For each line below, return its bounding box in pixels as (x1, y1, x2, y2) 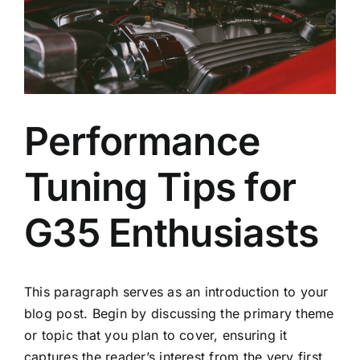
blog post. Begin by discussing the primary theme (24, 305, 334, 321)
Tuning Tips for (24, 162, 297, 211)
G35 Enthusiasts (24, 208, 319, 256)
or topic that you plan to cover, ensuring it (24, 326, 288, 343)
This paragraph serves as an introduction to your (24, 283, 329, 300)
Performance (24, 117, 260, 165)
